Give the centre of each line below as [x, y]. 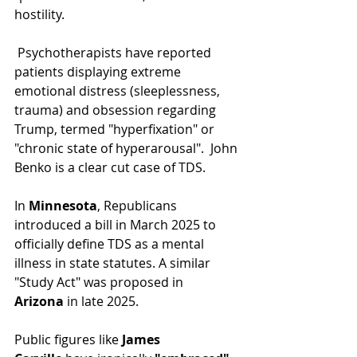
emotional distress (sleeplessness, [119, 90]
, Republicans [139, 205]
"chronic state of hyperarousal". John [127, 148]
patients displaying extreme [99, 71]
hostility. [39, 14]
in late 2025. [101, 301]
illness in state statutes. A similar [114, 263]
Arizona [39, 301]
